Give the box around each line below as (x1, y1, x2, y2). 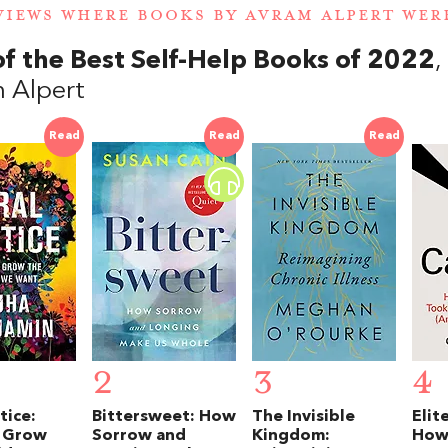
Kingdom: (252, 427, 330, 444)
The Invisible (252, 408, 355, 425)
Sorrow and (92, 427, 186, 444)
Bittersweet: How (92, 408, 236, 425)
